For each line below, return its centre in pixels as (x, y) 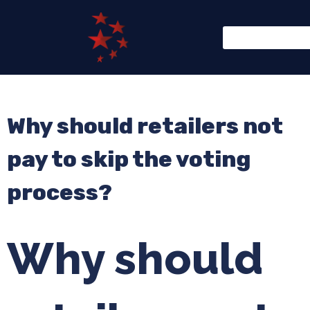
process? (60, 192)
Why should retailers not (145, 126)
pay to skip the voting (129, 159)
